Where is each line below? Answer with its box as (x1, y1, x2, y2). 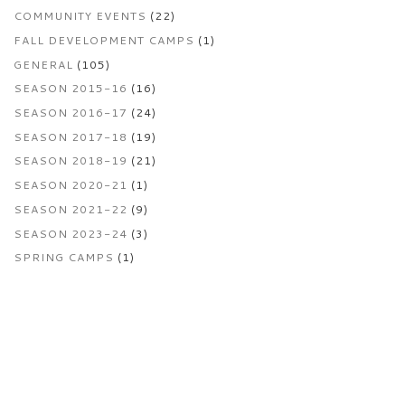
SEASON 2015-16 (14, 80, 127, 97)
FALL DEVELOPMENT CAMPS (14, 32, 194, 48)
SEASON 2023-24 (14, 225, 127, 241)
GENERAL (14, 56, 73, 72)
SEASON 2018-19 (14, 153, 127, 169)
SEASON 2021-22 (14, 201, 127, 217)
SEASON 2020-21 (14, 177, 127, 193)
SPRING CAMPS (14, 250, 114, 266)
